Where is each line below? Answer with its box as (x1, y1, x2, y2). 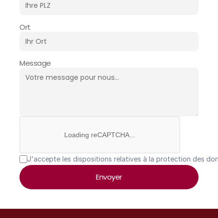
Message (19, 58, 51, 68)
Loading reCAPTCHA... (64, 131, 135, 139)
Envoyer (96, 172, 122, 182)
